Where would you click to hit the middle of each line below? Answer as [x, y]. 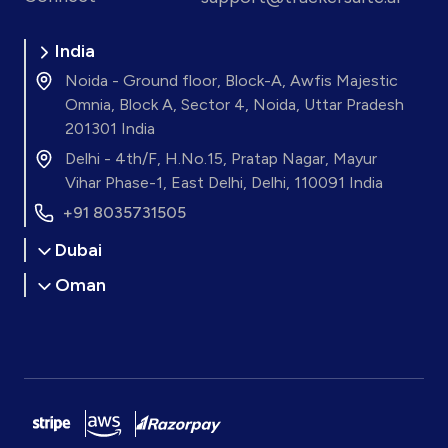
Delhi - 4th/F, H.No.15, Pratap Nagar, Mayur [221, 159]
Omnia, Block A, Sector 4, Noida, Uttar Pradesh [234, 105]
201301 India [110, 129]
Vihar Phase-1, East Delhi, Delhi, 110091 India [224, 183]
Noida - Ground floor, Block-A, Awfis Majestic [231, 81]
